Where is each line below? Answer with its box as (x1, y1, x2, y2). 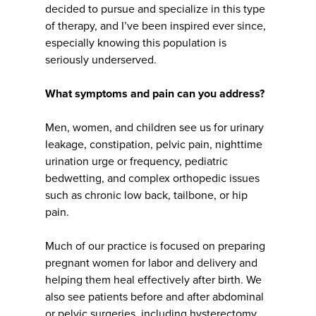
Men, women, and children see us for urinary (45, 121, 264, 135)
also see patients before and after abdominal (45, 290, 264, 305)
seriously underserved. (45, 53, 157, 68)
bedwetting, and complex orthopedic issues (45, 171, 260, 186)
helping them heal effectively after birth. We (45, 273, 262, 288)
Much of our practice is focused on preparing (45, 239, 265, 254)
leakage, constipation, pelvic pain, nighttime (45, 138, 262, 152)
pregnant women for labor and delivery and (45, 256, 257, 271)
